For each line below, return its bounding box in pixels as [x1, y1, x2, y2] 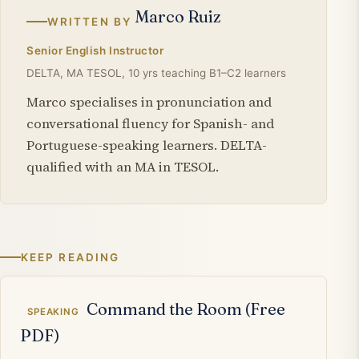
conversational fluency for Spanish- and [26, 114, 274, 133]
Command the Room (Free [86, 298, 285, 319]
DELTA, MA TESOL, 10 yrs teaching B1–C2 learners [26, 66, 286, 79]
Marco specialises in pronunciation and [26, 92, 272, 111]
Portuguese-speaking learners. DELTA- [26, 135, 267, 155]
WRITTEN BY [46, 14, 132, 28]
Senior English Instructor [26, 44, 164, 58]
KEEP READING [20, 250, 120, 264]
